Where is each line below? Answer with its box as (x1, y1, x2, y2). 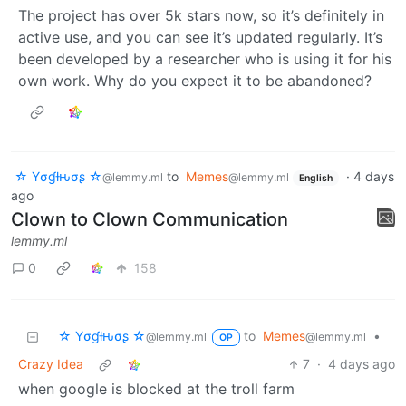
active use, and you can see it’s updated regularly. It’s (18, 27, 382, 46)
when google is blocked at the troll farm (18, 380, 295, 399)
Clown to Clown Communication (11, 208, 288, 231)
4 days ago (328, 356, 395, 372)
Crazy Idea (18, 356, 83, 372)
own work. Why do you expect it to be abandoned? (18, 71, 372, 90)
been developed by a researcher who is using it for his (18, 49, 391, 68)
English (298, 171, 333, 184)
